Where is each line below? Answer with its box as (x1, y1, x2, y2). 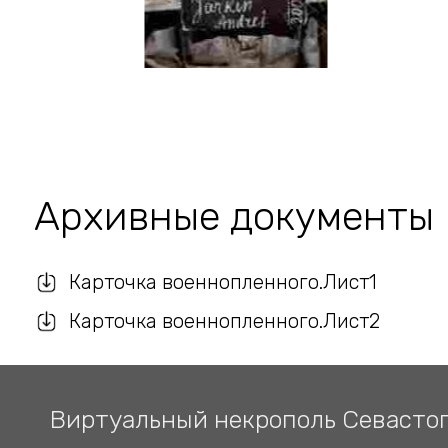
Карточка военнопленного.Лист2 (68, 308, 380, 333)
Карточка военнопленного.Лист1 (68, 269, 377, 294)
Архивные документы (33, 192, 434, 240)
